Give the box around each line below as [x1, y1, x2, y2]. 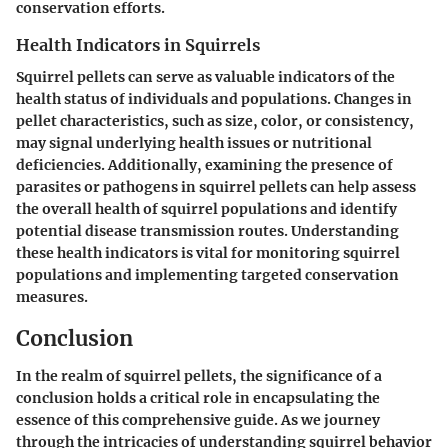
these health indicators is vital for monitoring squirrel [16, 243, 400, 262]
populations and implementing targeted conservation [16, 265, 399, 284]
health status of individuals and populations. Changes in [16, 89, 412, 108]
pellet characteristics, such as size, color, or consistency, [16, 111, 414, 130]
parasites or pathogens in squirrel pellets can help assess [16, 177, 416, 196]
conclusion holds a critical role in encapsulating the [16, 389, 380, 408]
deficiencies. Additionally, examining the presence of [16, 155, 393, 174]
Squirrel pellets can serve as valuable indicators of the [16, 67, 395, 86]
